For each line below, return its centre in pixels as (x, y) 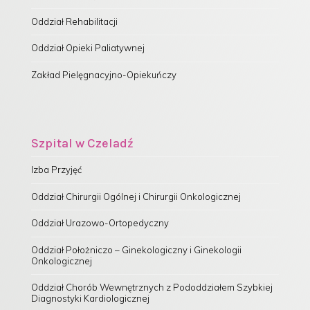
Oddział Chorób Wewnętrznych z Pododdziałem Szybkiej (152, 288)
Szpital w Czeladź (82, 144)
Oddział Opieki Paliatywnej (88, 48)
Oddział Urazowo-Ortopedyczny (100, 223)
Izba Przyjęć (56, 170)
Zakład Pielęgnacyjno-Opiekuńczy (103, 74)
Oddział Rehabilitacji (74, 21)
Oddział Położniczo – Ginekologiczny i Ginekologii (136, 249)
